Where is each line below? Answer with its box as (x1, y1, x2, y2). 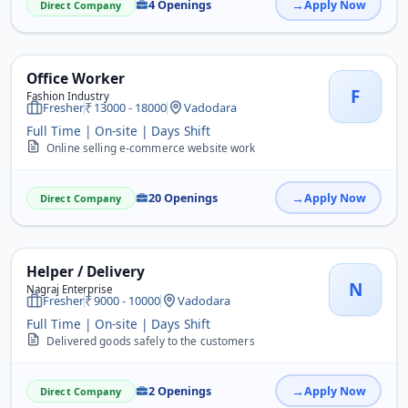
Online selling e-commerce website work (44, 140, 256, 155)
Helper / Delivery (26, 261, 145, 281)
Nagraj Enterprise (26, 282, 112, 296)
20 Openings (148, 189, 218, 206)
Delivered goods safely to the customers (44, 333, 255, 348)
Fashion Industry (26, 89, 109, 103)
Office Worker (26, 68, 125, 88)
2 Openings (148, 382, 211, 399)
